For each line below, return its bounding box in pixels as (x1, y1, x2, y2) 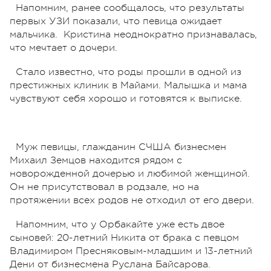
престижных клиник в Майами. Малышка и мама (10, 79, 247, 91)
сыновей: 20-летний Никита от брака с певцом (10, 232, 239, 243)
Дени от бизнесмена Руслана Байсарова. (10, 258, 211, 270)
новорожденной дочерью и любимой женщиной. (10, 168, 250, 179)
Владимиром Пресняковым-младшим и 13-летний (10, 245, 252, 256)
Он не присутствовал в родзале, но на (10, 181, 199, 192)
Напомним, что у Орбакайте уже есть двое (16, 218, 224, 230)
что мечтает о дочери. (10, 42, 120, 53)
